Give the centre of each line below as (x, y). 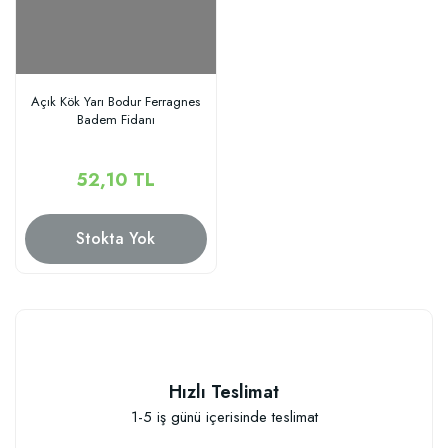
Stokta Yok (116, 238)
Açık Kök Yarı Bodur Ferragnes (116, 101)
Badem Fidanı (115, 119)
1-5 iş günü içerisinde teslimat (224, 417)
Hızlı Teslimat (224, 392)
